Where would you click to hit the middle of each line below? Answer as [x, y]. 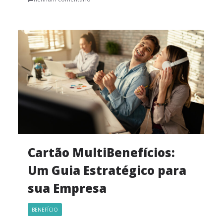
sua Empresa [67, 188]
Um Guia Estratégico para [107, 170]
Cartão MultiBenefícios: [101, 152]
